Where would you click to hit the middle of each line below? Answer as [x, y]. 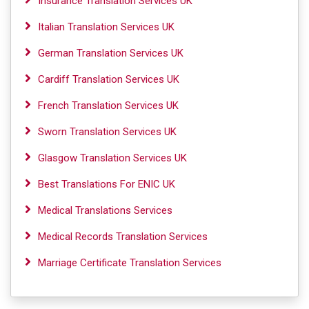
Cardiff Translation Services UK [109, 79]
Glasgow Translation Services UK [112, 158]
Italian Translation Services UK [106, 27]
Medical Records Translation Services [123, 237]
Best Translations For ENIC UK [107, 184]
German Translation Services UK [111, 53]
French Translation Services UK [108, 106]
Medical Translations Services [105, 210]
